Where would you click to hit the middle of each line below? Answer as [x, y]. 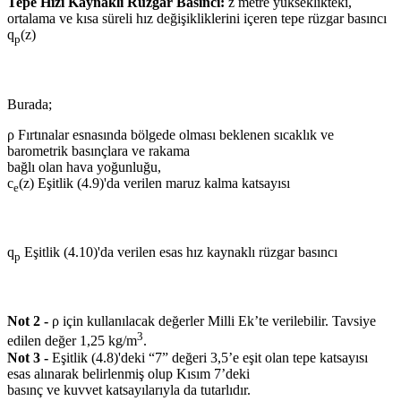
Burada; [30, 104]
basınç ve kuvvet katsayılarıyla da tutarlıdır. [129, 389]
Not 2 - [28, 321]
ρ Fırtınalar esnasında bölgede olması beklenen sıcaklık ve [171, 134]
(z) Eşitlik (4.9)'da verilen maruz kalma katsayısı [154, 183]
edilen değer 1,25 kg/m [72, 341]
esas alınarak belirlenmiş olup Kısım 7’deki [128, 373]
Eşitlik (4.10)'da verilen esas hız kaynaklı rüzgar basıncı [179, 252]
